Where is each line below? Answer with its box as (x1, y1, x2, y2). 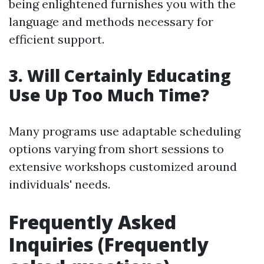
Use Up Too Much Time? (9, 84, 209, 107)
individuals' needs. (9, 177, 110, 192)
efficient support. (9, 32, 104, 47)
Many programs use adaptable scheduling (9, 124, 240, 139)
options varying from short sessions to (9, 141, 224, 157)
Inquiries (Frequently (9, 232, 209, 258)
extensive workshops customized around (9, 159, 237, 174)
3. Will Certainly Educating (9, 64, 231, 87)
